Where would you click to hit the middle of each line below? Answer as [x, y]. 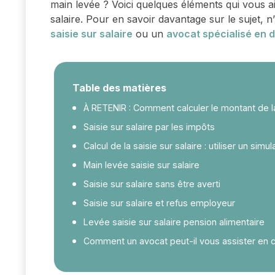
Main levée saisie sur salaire [141, 165]
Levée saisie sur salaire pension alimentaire [174, 222]
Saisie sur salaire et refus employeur [159, 203]
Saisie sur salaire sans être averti [152, 184]
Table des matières [119, 88]
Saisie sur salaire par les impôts [149, 127]
